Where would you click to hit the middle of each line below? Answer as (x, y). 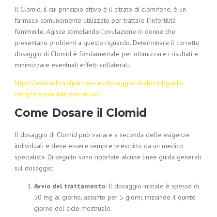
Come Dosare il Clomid (81, 113)
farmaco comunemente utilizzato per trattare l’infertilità (95, 20)
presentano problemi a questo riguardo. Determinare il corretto (107, 43)
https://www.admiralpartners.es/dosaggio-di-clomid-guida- (99, 83)
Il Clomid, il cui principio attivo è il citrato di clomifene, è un (100, 9)
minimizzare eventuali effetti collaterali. (72, 65)
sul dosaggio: (34, 168)
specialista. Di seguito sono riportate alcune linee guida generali (108, 157)
